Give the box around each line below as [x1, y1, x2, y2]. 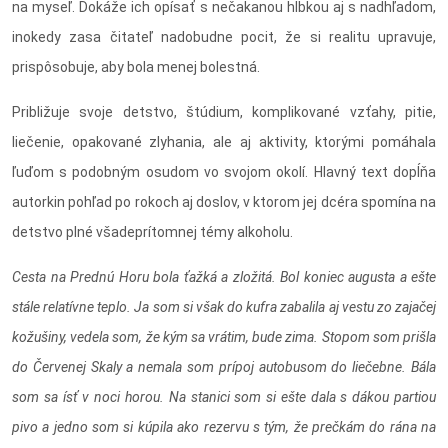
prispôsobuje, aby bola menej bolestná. [12, 58, 260, 75]
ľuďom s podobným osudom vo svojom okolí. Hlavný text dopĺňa [12, 163, 436, 180]
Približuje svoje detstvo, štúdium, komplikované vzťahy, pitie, [12, 103, 436, 120]
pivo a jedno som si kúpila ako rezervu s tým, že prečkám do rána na [12, 418, 436, 435]
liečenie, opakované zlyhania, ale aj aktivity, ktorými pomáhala [12, 133, 436, 150]
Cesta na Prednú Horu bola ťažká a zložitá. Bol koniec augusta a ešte [12, 268, 436, 285]
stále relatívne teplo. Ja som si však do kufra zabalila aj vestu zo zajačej [12, 298, 436, 315]
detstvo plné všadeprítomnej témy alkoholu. [12, 223, 293, 240]
